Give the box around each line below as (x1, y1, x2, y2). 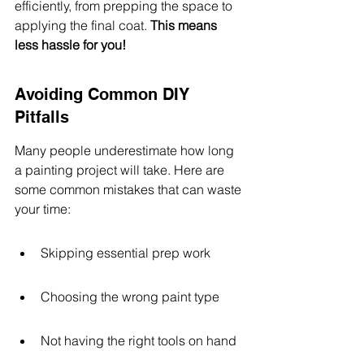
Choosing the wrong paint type (41, 288, 219, 305)
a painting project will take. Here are (15, 162, 227, 178)
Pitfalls (15, 107, 69, 127)
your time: (15, 201, 71, 217)
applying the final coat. (15, 17, 150, 33)
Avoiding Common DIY (15, 84, 194, 104)
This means (150, 17, 220, 33)
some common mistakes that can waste (15, 181, 245, 197)
